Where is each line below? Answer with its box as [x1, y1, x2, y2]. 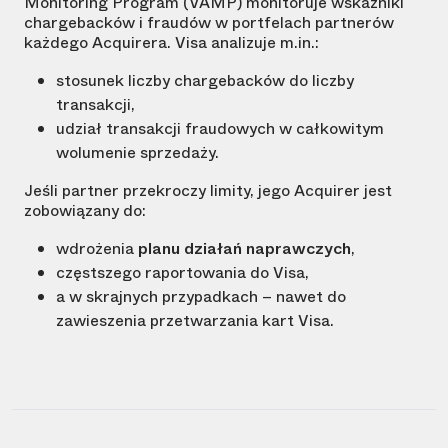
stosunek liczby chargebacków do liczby [56, 69, 354, 93]
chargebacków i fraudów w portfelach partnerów [24, 11, 394, 35]
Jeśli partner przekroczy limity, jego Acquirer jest [24, 179, 392, 203]
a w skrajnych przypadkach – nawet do [56, 285, 346, 309]
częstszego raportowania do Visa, [56, 261, 309, 285]
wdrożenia [56, 237, 138, 261]
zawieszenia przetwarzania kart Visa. [56, 309, 334, 333]
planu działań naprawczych [138, 237, 351, 261]
